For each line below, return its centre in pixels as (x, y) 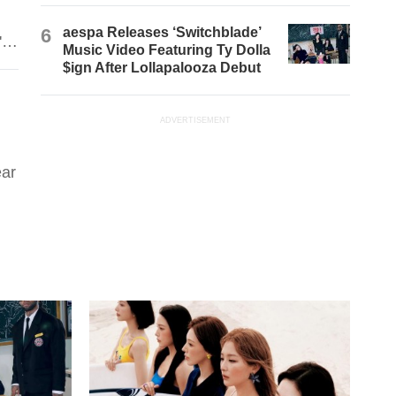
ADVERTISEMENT (196, 121)
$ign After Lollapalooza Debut (162, 68)
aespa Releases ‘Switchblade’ (162, 33)
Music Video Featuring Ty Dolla (167, 50)
